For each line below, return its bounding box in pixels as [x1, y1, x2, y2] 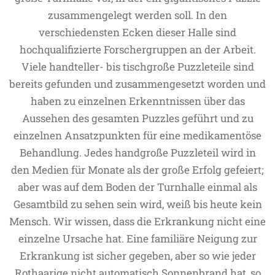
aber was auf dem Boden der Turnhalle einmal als [18, 180, 257, 194]
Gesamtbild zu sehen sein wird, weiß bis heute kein [13, 197, 262, 211]
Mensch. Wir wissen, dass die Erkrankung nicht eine [9, 214, 266, 228]
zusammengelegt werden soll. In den [48, 8, 227, 22]
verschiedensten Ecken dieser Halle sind [39, 25, 236, 39]
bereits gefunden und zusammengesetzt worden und [9, 77, 266, 91]
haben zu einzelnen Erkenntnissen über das [30, 94, 245, 108]
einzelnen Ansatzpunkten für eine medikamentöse [14, 128, 261, 142]
